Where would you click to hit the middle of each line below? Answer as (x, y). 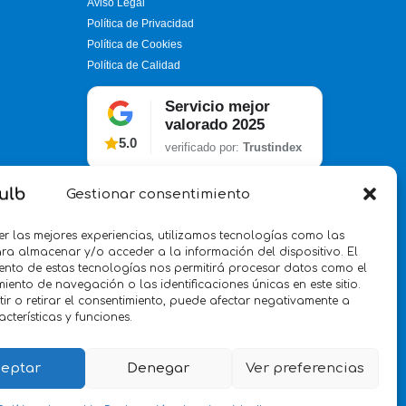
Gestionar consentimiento (159, 194)
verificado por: (204, 147)
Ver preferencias (305, 368)
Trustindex (272, 147)
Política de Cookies (135, 44)
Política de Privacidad (140, 23)
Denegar (159, 368)
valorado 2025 (215, 124)
